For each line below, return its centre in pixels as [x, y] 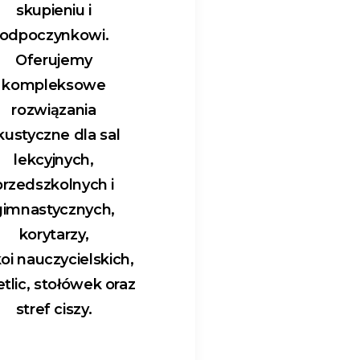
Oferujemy [54, 60]
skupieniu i [54, 10]
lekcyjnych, [54, 160]
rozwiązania [54, 110]
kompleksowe [54, 85]
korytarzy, [54, 235]
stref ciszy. [54, 309]
